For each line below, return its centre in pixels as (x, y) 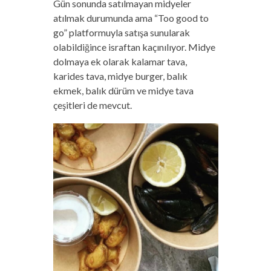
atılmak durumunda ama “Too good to (131, 18)
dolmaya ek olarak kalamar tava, (120, 62)
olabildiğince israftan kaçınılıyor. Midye (134, 47)
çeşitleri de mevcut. (92, 105)
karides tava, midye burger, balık (120, 76)
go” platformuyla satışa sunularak (121, 33)
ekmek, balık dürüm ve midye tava (123, 91)
